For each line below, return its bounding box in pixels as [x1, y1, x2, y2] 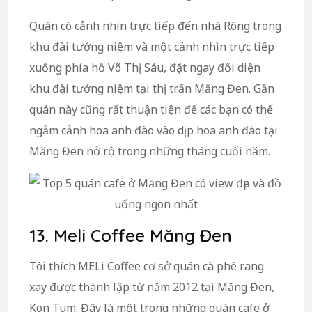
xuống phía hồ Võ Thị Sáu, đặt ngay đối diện [29, 59, 260, 75]
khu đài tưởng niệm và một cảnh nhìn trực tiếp [29, 38, 274, 54]
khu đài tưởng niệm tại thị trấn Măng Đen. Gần [29, 80, 274, 96]
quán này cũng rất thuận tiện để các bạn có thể [29, 101, 273, 117]
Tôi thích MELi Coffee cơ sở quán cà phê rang [29, 258, 264, 274]
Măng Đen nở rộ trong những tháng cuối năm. [29, 143, 270, 159]
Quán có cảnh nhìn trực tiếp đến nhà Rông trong [29, 17, 281, 33]
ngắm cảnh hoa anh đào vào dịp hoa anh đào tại [29, 122, 278, 138]
